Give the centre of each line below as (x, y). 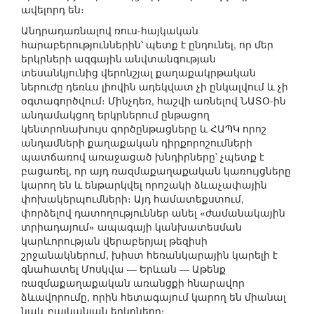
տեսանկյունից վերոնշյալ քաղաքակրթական (138, 73)
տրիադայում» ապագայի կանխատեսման (131, 227)
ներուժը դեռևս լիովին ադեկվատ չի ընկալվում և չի (155, 87)
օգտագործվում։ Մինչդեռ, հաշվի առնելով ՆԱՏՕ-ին (153, 101)
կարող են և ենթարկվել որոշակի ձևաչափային (144, 185)
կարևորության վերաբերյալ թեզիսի (114, 241)
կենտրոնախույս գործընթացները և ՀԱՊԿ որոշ (144, 129)
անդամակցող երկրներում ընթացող (115, 115)
